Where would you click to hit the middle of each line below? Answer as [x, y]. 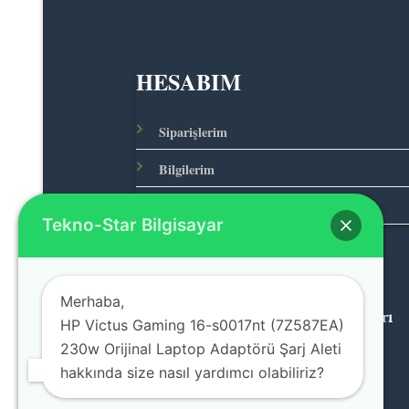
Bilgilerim [187, 170]
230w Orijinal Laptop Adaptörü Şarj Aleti [201, 349]
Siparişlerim [194, 132]
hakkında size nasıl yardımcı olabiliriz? [192, 372]
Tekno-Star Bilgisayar [133, 225]
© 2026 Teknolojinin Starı [303, 316]
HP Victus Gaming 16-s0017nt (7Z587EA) [202, 325]
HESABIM [189, 81]
